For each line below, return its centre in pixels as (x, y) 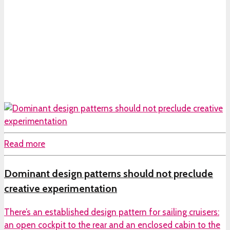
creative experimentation (61, 188)
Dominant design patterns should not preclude (109, 173)
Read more (25, 144)
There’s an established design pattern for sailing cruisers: (112, 212)
